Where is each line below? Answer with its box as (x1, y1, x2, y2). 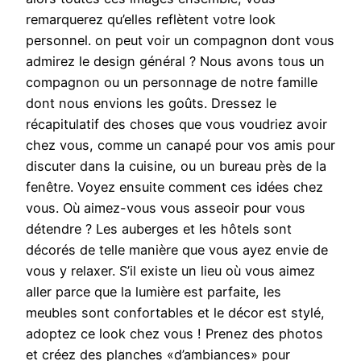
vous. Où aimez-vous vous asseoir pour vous (26, 200, 305, 217)
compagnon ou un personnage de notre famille (26, 74, 317, 91)
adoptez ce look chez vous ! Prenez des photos (26, 326, 323, 342)
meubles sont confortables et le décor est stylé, (26, 305, 325, 322)
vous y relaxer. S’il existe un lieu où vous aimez (26, 263, 315, 280)
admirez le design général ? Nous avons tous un (26, 53, 325, 70)
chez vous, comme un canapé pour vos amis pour (26, 137, 335, 154)
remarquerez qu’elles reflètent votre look (26, 11, 276, 28)
